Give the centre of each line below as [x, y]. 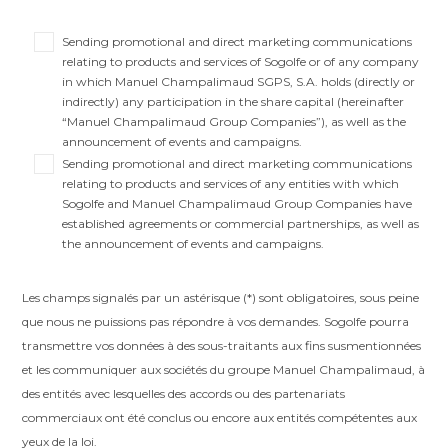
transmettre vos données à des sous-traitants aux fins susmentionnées [222, 346]
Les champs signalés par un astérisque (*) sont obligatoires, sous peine [221, 298]
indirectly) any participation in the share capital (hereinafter [233, 102]
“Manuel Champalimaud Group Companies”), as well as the [234, 122]
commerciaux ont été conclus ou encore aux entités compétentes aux [220, 418]
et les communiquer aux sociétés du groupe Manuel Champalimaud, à [224, 370]
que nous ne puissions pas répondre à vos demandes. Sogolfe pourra [216, 322]
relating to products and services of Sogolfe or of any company [241, 62]
